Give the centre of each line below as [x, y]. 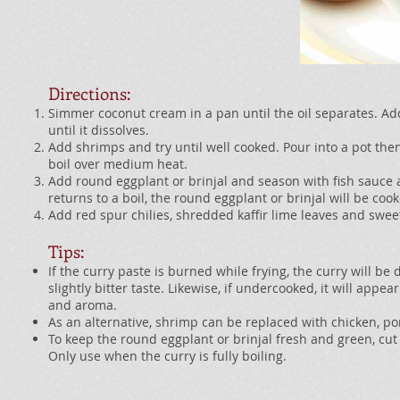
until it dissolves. [99, 130]
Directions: [89, 93]
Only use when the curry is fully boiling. [167, 356]
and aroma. [83, 305]
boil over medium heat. [118, 164]
